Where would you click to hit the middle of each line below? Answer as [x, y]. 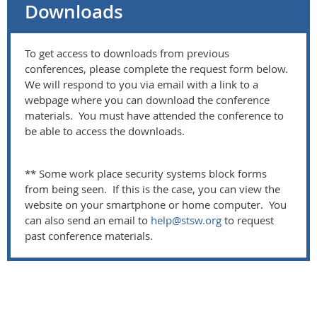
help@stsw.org [186, 220]
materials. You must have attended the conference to [154, 115]
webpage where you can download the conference [147, 99]
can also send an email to [88, 220]
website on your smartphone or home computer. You [156, 204]
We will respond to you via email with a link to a [142, 84]
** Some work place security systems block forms [146, 173]
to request [248, 220]
